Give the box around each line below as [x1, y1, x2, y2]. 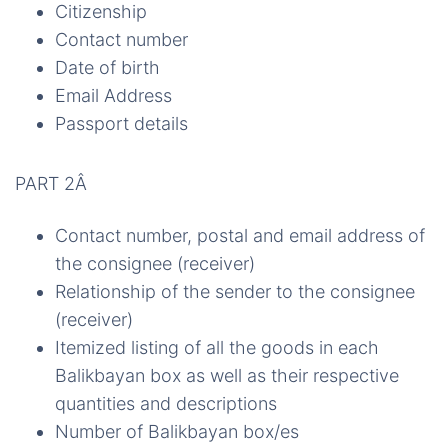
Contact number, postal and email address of [55, 225, 425, 246]
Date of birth [55, 57, 160, 78]
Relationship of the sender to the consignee [55, 281, 415, 302]
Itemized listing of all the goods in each [55, 337, 379, 358]
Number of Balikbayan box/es [55, 421, 299, 442]
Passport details [55, 113, 188, 134]
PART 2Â [15, 173, 92, 194]
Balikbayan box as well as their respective [55, 365, 399, 386]
